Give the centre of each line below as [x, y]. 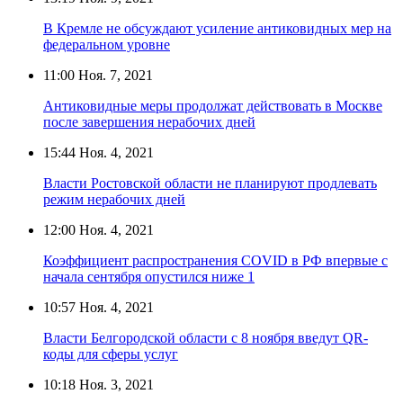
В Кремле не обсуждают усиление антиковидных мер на [217, 28]
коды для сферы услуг [111, 354]
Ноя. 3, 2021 [115, 384]
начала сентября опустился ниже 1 [149, 276]
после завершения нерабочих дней [149, 121]
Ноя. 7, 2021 [114, 75]
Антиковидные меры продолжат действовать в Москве [213, 105]
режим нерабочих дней [114, 199]
